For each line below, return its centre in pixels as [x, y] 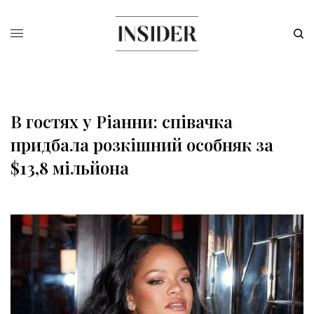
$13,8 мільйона [70, 168]
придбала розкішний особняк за [142, 144]
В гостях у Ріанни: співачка [122, 121]
